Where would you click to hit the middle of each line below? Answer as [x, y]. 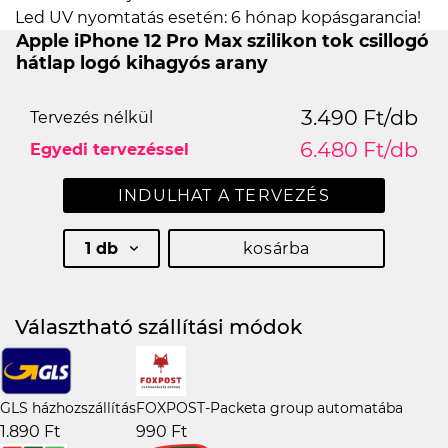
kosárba [276, 249]
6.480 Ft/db [359, 150]
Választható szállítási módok [158, 327]
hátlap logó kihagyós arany [142, 63]
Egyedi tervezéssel [109, 150]
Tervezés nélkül [91, 118]
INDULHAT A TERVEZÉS [224, 196]
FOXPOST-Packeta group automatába [269, 408]
